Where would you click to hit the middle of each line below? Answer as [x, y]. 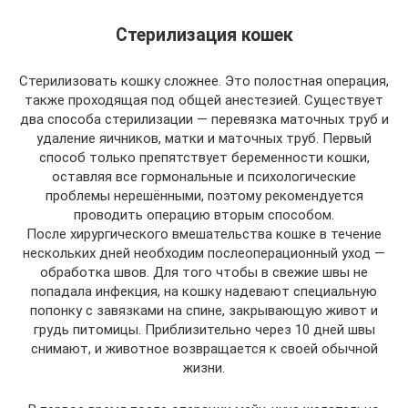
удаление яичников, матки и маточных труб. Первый [204, 139]
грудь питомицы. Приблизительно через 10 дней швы [204, 330]
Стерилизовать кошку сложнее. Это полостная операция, [204, 82]
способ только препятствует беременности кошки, [204, 158]
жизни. [204, 368]
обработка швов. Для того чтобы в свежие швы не [204, 273]
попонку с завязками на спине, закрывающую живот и [204, 311]
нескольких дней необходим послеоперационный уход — [204, 254]
